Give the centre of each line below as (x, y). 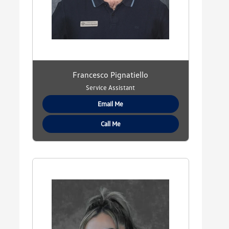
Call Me (110, 124)
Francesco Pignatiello (111, 75)
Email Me (111, 104)
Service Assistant (111, 88)
